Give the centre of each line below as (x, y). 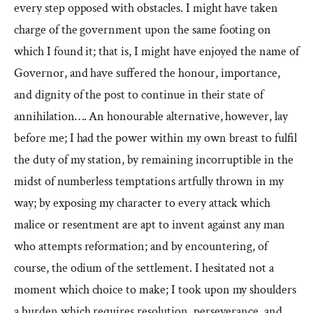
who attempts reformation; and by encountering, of (141, 246)
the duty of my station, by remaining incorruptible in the (154, 160)
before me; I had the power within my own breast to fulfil (155, 138)
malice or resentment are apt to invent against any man (150, 225)
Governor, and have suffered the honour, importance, (147, 73)
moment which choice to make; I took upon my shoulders (155, 290)
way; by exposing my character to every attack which (143, 203)
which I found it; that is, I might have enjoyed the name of (156, 51)
